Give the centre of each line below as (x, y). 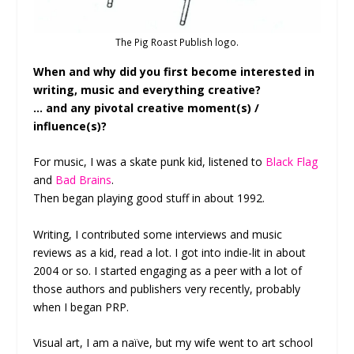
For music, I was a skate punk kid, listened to (150, 162)
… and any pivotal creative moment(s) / (147, 108)
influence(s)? (70, 126)
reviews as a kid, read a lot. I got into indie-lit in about (170, 252)
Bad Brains (84, 180)
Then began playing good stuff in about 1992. (149, 198)
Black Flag (292, 162)
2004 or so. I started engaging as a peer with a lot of (168, 270)
